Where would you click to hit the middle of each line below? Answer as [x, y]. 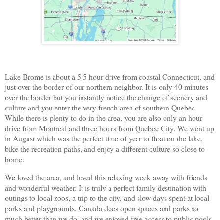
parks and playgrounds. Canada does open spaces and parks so [102, 208]
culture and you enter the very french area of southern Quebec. [101, 108]
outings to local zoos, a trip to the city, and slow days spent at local [107, 198]
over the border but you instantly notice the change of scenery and [106, 97]
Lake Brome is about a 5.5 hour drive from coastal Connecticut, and [110, 77]
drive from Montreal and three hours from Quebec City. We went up [110, 128]
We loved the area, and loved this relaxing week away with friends [106, 177]
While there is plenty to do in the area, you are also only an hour [104, 118]
